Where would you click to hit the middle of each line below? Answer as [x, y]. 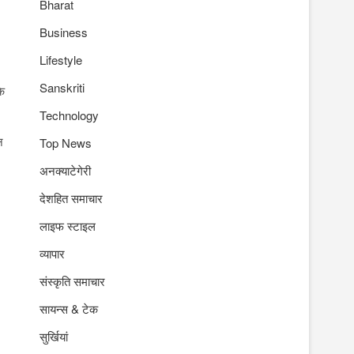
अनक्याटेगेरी [65, 170]
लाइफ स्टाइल [68, 226]
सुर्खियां [54, 336]
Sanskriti [62, 87]
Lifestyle [61, 60]
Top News [66, 143]
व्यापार [52, 253]
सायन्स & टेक [69, 309]
